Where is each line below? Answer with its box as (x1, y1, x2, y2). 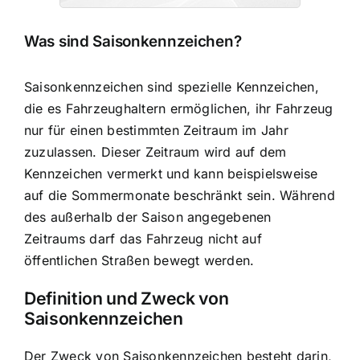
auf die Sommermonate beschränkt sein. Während (24, 186, 335, 203)
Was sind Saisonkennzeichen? (24, 32, 242, 51)
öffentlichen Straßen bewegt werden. (24, 252, 255, 268)
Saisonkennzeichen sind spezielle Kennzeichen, (24, 78, 319, 95)
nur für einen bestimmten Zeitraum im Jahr (24, 121, 288, 138)
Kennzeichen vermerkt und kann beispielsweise (24, 165, 318, 182)
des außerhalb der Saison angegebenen (24, 208, 272, 225)
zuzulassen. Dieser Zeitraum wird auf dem (24, 143, 287, 160)
